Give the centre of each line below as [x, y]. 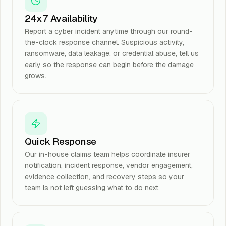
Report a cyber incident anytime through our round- [109, 31]
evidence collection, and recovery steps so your [104, 177]
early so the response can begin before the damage [109, 65]
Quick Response [61, 142]
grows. [36, 76]
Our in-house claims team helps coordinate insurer [107, 154]
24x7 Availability [62, 18]
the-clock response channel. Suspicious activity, [104, 42]
